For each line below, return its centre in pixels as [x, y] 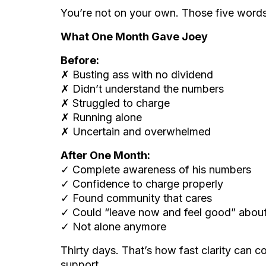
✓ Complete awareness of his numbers [156, 170]
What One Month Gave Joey [134, 37]
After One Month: [105, 155]
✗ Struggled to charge [115, 103]
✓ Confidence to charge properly [142, 184]
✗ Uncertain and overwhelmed [136, 132]
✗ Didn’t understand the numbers [142, 89]
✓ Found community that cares [136, 198]
